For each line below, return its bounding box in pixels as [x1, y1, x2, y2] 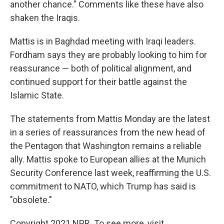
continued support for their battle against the [10, 76, 187, 87]
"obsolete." [10, 194, 52, 205]
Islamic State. [10, 89, 64, 100]
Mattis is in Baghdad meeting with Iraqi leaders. [10, 35, 196, 46]
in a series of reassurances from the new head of [10, 126, 205, 137]
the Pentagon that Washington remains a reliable [10, 140, 201, 151]
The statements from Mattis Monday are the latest [10, 113, 210, 124]
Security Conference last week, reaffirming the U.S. [10, 167, 211, 178]
